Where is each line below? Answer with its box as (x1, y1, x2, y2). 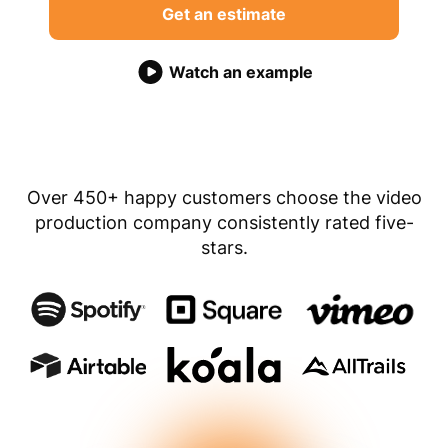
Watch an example (164, 62, 313, 83)
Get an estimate (162, 4, 286, 24)
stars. (200, 237, 248, 258)
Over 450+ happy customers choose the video (26, 187, 422, 208)
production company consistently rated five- (34, 212, 414, 233)
